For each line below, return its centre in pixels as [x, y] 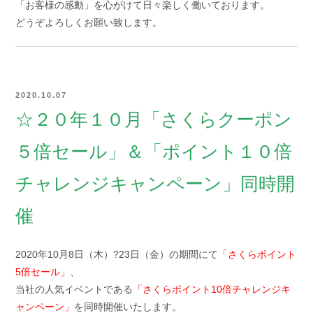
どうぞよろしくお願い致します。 [89, 22]
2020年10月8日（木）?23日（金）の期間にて [117, 254]
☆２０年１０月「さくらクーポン [154, 119]
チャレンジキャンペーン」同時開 [155, 184]
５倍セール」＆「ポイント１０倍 [154, 152]
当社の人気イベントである [74, 289]
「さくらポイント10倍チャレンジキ [212, 289]
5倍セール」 [43, 272]
